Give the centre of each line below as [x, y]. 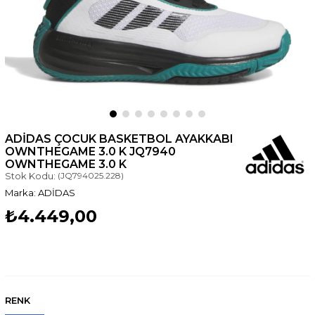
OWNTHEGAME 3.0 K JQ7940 [90, 151]
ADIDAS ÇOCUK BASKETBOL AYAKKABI [119, 139]
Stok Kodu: [30, 175]
